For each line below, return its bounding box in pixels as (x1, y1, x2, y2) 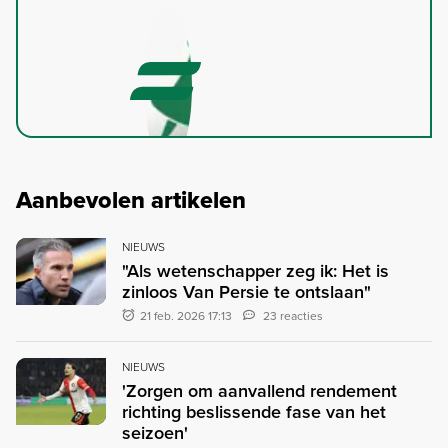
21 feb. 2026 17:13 (137, 306, 236, 324)
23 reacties (263, 306, 324, 324)
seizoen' (122, 419, 188, 445)
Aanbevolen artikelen (16, 182, 246, 217)
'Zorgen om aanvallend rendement (122, 377, 397, 403)
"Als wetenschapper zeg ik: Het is (122, 257, 389, 283)
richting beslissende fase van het (122, 398, 386, 424)
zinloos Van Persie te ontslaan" (122, 278, 371, 304)
